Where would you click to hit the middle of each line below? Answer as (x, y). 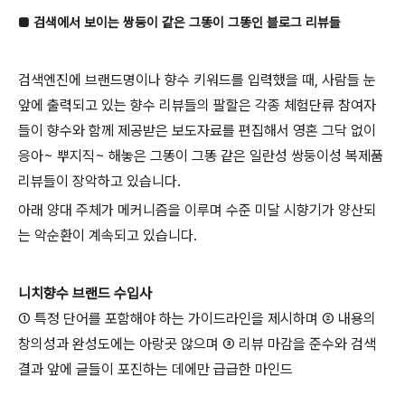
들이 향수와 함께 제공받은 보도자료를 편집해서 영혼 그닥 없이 (197, 131)
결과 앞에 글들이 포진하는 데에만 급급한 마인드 (155, 370)
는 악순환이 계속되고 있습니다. (108, 236)
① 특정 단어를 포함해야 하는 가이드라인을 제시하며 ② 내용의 (197, 319)
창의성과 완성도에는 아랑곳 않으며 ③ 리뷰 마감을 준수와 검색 (197, 344)
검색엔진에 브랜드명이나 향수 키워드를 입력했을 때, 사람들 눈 (197, 80)
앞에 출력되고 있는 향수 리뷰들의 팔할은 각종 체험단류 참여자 (197, 106)
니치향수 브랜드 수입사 (85, 294)
